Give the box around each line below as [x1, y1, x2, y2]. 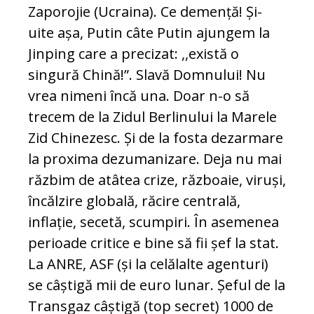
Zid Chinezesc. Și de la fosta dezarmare [28, 128, 283, 148]
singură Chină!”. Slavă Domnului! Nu [28, 65, 266, 85]
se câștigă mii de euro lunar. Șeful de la [28, 275, 285, 295]
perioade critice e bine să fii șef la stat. [28, 233, 279, 253]
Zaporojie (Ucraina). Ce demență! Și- [28, 2, 262, 22]
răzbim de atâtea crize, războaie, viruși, [28, 170, 286, 190]
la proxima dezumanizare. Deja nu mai [28, 149, 282, 169]
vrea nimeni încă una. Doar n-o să [28, 86, 250, 106]
